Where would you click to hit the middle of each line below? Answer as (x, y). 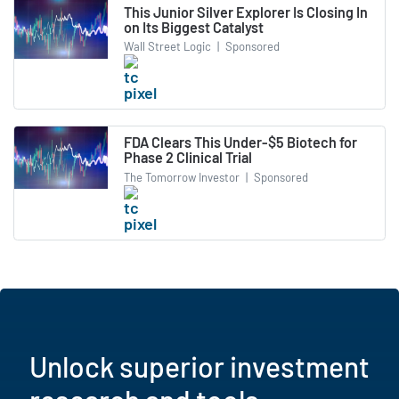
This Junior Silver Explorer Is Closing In (246, 12)
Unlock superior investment (199, 366)
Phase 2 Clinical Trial (188, 158)
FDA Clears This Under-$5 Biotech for (240, 142)
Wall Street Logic (167, 47)
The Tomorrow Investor (182, 177)
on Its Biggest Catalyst (194, 27)
